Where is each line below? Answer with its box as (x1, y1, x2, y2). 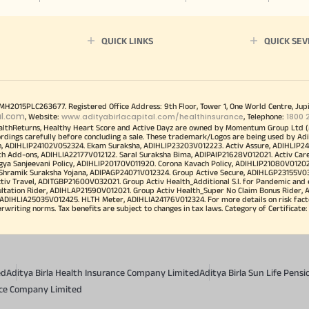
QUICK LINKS (101, 34, 153, 46)
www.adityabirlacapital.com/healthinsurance (61, 110, 243, 122)
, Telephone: (243, 111, 286, 121)
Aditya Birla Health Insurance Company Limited (6, 266, 199, 278)
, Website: (25, 111, 61, 121)
